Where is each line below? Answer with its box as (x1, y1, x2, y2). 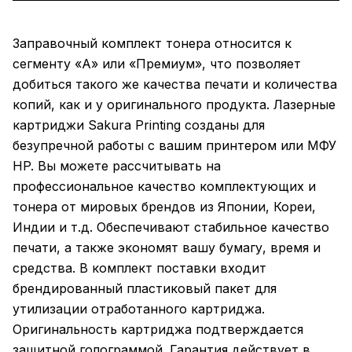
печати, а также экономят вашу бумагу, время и (13, 239, 321, 255)
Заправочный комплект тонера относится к (13, 35, 291, 51)
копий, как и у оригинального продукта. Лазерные (13, 96, 335, 112)
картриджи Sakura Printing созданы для (13, 116, 265, 133)
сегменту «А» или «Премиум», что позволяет (13, 55, 301, 71)
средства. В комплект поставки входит (13, 259, 266, 276)
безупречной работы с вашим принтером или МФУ (13, 137, 336, 153)
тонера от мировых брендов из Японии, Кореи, (13, 198, 316, 214)
